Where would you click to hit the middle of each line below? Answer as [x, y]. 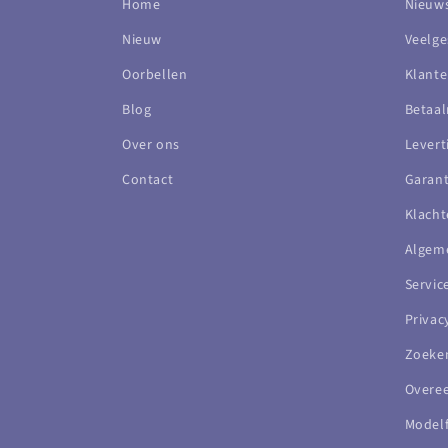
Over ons [151, 145]
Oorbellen [155, 75]
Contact [148, 180]
